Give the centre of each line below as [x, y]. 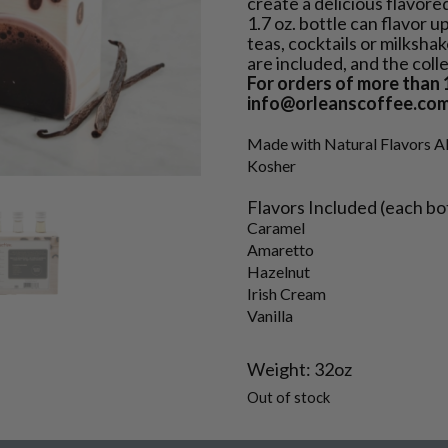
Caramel [275, 227]
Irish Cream [286, 293]
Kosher [271, 165]
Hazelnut [278, 271]
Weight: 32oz [299, 368]
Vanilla [269, 315]
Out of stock [288, 396]
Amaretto [280, 249]
